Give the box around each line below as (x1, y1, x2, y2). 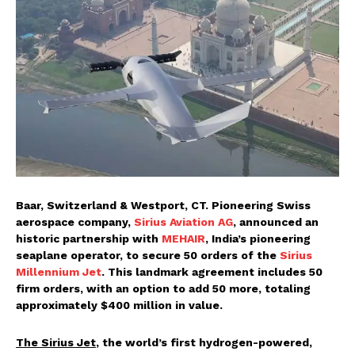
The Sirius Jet (16, 335, 96, 349)
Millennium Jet (16, 265, 101, 278)
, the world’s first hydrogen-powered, (96, 335, 312, 349)
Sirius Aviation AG (134, 215, 233, 228)
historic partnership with (16, 231, 162, 245)
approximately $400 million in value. (16, 298, 223, 311)
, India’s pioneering (205, 231, 311, 245)
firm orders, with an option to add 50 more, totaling (16, 281, 311, 295)
